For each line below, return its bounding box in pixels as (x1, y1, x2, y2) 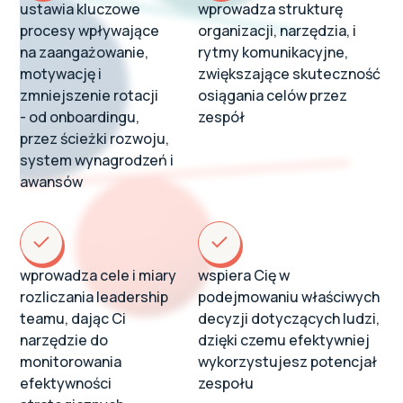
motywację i (20, 64, 103, 84)
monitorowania (20, 352, 122, 372)
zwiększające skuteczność (198, 64, 381, 84)
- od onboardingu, (20, 107, 140, 127)
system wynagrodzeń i (20, 150, 175, 170)
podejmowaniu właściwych (198, 287, 381, 307)
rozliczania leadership (20, 287, 169, 307)
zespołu (198, 373, 255, 393)
